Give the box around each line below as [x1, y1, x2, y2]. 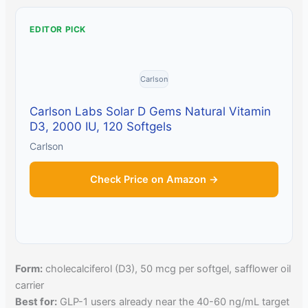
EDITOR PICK [30, 23, 87, 34]
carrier [15, 278, 45, 291]
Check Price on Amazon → [89, 173, 219, 186]
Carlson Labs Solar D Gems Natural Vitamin [30, 104, 272, 118]
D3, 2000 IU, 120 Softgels [30, 119, 173, 133]
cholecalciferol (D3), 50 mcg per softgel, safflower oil [43, 262, 291, 275]
